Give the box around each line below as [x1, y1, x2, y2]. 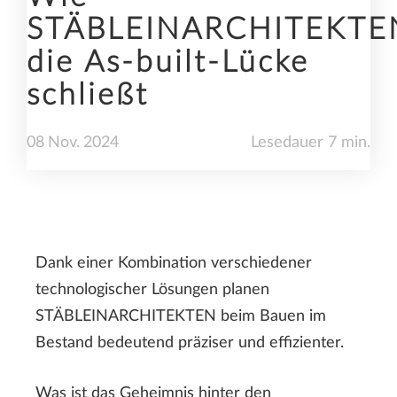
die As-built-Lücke [27, 47, 309, 78]
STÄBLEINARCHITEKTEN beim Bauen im [35, 307, 326, 324]
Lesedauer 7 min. [251, 134, 370, 151]
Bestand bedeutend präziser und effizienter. [35, 334, 344, 351]
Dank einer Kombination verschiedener [35, 254, 312, 271]
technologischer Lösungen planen [35, 281, 269, 298]
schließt [27, 80, 149, 111]
